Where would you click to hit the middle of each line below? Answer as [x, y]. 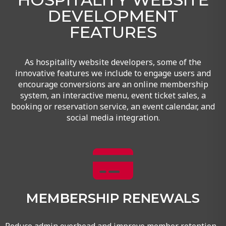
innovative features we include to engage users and [113, 73]
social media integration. [113, 117]
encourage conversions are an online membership [113, 84]
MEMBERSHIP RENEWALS [113, 199]
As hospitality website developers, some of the [113, 62]
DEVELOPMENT [113, 16]
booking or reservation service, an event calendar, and [113, 106]
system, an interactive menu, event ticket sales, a [113, 95]
